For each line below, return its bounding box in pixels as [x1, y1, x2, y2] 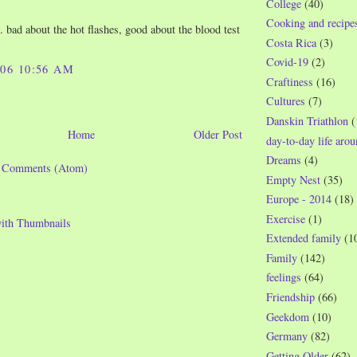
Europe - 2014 [266, 191, 331, 207]
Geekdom [266, 308, 309, 324]
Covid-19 [266, 54, 308, 70]
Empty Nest [266, 171, 320, 187]
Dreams [266, 152, 301, 168]
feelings [266, 269, 301, 285]
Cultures [266, 93, 305, 109]
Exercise [266, 210, 305, 226]
